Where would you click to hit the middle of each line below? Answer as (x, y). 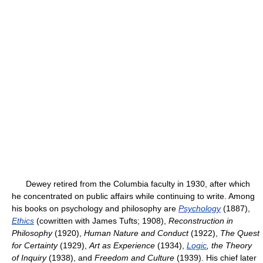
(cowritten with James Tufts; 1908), (101, 221)
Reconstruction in (201, 221)
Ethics (23, 221)
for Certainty (35, 245)
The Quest (240, 233)
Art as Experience (122, 245)
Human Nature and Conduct (136, 233)
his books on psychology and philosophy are (95, 208)
